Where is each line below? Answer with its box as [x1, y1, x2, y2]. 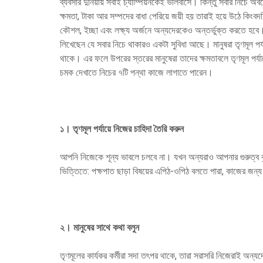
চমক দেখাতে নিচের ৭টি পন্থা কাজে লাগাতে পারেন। [60, 67, 213, 78]
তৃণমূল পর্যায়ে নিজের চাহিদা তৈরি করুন [73, 123, 184, 134]
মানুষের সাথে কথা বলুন [73, 222, 139, 233]
